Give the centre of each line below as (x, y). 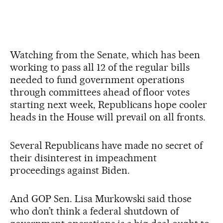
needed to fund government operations (97, 79)
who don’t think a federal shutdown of (95, 211)
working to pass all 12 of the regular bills (100, 67)
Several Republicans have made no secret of (107, 145)
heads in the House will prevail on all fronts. (108, 117)
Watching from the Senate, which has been (105, 55)
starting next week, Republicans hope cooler (109, 104)
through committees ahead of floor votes (100, 92)
